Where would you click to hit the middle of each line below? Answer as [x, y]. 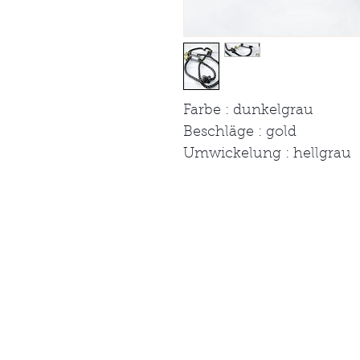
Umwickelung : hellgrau [267, 154]
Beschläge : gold [240, 133]
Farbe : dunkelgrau [248, 111]
